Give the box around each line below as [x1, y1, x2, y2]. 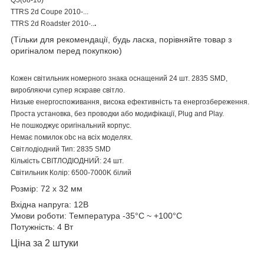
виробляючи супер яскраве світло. [11, 85, 125, 94]
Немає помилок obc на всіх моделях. [11, 133, 133, 141]
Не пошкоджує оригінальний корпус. [11, 121, 131, 130]
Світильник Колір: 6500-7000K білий [11, 168, 131, 177]
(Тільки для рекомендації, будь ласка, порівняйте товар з [11, 34, 232, 44]
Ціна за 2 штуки [11, 237, 78, 248]
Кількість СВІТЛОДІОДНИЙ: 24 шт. [11, 156, 124, 165]
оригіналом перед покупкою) [11, 45, 122, 55]
